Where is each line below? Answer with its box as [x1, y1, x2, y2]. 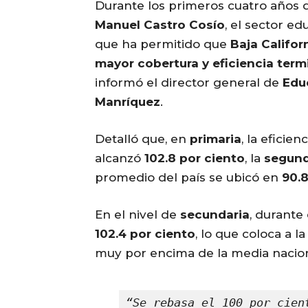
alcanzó [95, 151, 144, 166]
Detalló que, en [95, 132, 190, 146]
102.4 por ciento [95, 227, 195, 241]
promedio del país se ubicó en [95, 170, 282, 185]
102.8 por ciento [144, 151, 245, 166]
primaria [190, 132, 241, 146]
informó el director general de [95, 76, 283, 90]
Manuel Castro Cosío [95, 18, 225, 32]
